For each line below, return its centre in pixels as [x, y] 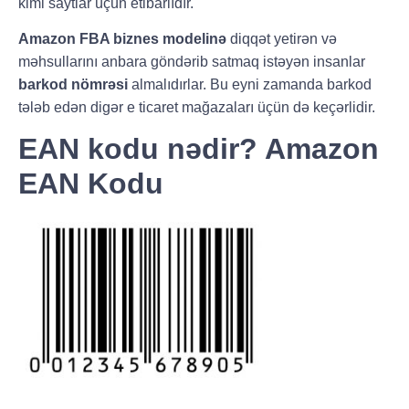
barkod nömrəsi [73, 84]
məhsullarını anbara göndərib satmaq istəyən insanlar [192, 61]
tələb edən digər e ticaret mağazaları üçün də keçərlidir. [197, 107]
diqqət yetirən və [282, 38]
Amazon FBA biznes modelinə [122, 38]
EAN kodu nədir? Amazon [199, 149]
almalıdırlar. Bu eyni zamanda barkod [250, 84]
